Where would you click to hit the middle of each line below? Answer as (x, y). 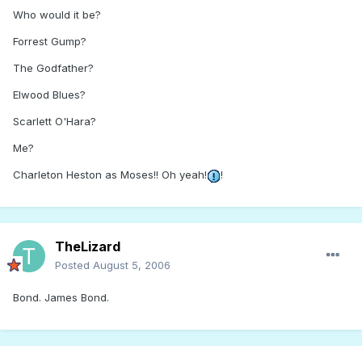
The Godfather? (53, 68)
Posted (74, 265)
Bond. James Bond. (61, 298)
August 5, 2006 (132, 265)
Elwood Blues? (49, 95)
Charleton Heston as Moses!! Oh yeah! (110, 175)
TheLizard (88, 247)
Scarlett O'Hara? (55, 122)
